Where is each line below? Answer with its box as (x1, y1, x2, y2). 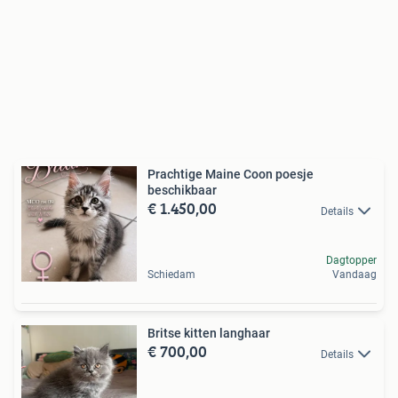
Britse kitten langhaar (147, 326, 270, 341)
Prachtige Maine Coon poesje (147, 167, 314, 182)
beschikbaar (147, 183, 217, 198)
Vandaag (332, 268, 377, 282)
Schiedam (147, 268, 195, 282)
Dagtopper (326, 254, 377, 267)
